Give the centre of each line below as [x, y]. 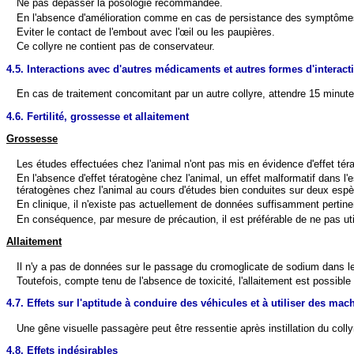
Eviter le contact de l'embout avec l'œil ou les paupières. [146, 32]
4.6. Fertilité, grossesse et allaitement [98, 116]
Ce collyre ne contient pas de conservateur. [116, 47]
